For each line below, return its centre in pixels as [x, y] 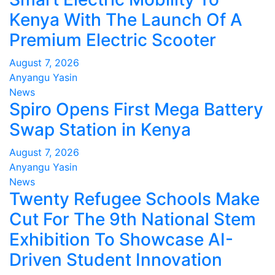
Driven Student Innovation [116, 260]
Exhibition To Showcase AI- [121, 239]
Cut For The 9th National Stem [133, 219]
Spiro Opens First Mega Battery [136, 109]
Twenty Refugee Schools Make [134, 199]
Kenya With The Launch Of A [126, 20]
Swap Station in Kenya [100, 130]
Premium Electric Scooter [113, 40]
